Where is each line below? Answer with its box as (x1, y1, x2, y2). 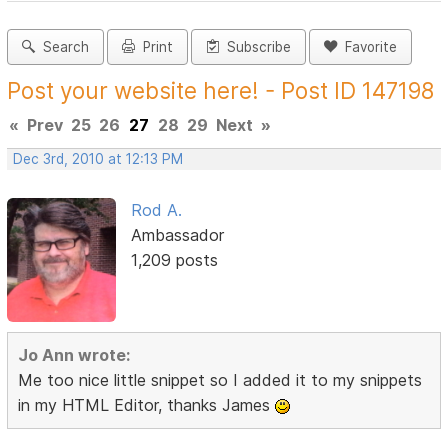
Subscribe (219, 39, 292, 56)
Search (35, 39, 90, 56)
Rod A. (130, 200, 182, 221)
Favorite (337, 39, 398, 56)
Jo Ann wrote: (18, 344, 131, 365)
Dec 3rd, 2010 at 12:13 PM (13, 151, 184, 168)
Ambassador (130, 225, 224, 246)
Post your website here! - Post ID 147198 (7, 77, 435, 105)
